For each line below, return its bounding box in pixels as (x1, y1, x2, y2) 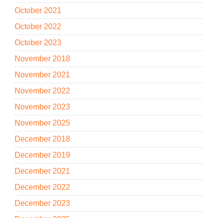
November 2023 (15, 103, 70, 111)
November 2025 (15, 119, 70, 127)
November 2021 (15, 71, 70, 79)
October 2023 (15, 38, 61, 47)
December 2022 (15, 183, 70, 192)
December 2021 (15, 167, 70, 176)
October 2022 (15, 22, 61, 31)
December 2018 (15, 135, 70, 144)
